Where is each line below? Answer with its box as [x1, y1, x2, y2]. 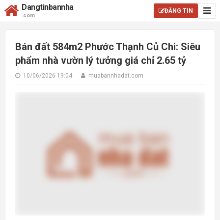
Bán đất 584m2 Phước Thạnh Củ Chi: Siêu [15, 41, 200, 53]
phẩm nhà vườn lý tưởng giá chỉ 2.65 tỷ [15, 55, 186, 66]
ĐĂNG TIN [165, 7, 193, 14]
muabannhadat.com [87, 72, 143, 79]
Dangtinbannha [22, 2, 74, 12]
